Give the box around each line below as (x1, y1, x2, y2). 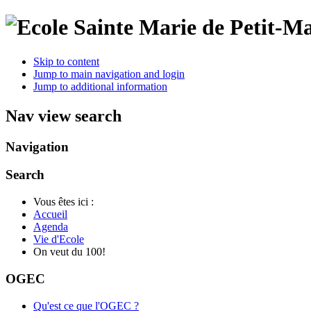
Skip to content (33, 55, 99, 67)
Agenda (33, 221, 68, 233)
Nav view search (6, 106, 121, 125)
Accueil (33, 208, 67, 221)
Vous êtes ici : (33, 196, 99, 208)
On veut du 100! (33, 246, 106, 258)
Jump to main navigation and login (33, 67, 185, 80)
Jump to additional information (33, 80, 167, 92)
